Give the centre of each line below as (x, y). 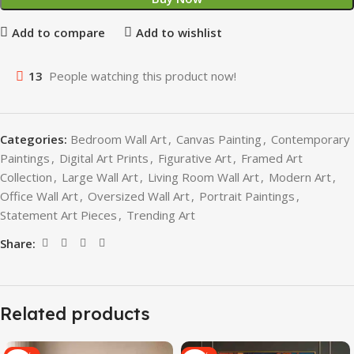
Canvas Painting (219, 139)
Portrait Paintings (247, 196)
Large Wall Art (100, 177)
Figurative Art (195, 158)
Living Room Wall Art (203, 177)
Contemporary (311, 139)
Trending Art (161, 215)
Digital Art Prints (104, 158)
